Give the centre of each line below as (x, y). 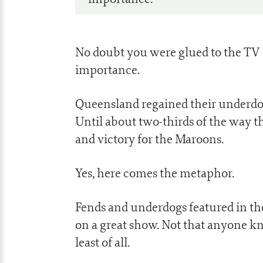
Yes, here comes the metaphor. (155, 173)
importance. (107, 70)
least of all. (102, 242)
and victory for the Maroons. (149, 139)
